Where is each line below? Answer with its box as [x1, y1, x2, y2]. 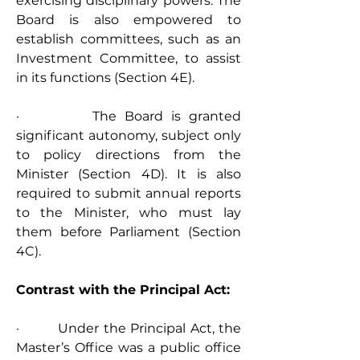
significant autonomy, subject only [16, 128, 241, 143]
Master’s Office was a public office [16, 340, 241, 355]
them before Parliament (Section [16, 224, 241, 239]
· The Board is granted [16, 108, 241, 124]
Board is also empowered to [16, 12, 241, 27]
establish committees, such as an [16, 31, 241, 47]
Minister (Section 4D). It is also [16, 166, 241, 182]
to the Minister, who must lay [16, 205, 241, 220]
